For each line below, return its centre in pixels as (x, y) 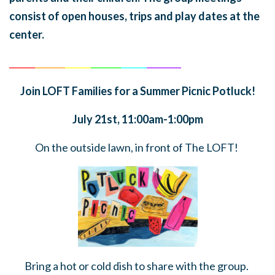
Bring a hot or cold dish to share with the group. (137, 265)
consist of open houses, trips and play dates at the (134, 16)
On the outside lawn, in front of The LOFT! (137, 147)
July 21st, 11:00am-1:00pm (137, 119)
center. (27, 34)
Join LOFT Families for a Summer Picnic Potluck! (137, 91)
